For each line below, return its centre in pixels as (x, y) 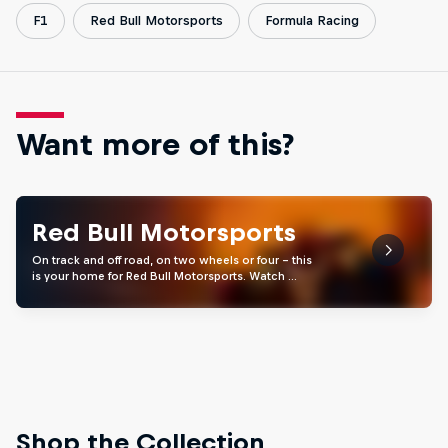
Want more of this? (155, 144)
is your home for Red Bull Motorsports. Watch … (164, 276)
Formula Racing (312, 21)
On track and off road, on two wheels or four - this (172, 260)
